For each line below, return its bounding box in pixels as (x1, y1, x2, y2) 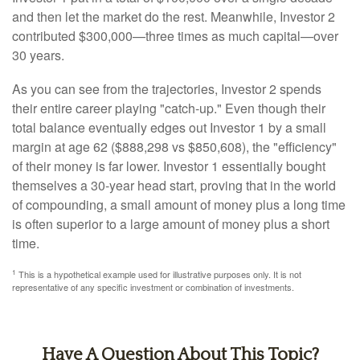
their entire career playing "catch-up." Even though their (12, 99, 325, 117)
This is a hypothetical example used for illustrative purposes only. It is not (16, 268, 301, 280)
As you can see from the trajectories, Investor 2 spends (12, 80, 321, 98)
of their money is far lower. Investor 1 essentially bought (12, 157, 325, 175)
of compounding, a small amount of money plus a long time (12, 195, 346, 214)
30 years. (12, 46, 64, 64)
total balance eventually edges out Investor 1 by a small (12, 118, 326, 137)
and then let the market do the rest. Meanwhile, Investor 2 (12, 7, 335, 26)
